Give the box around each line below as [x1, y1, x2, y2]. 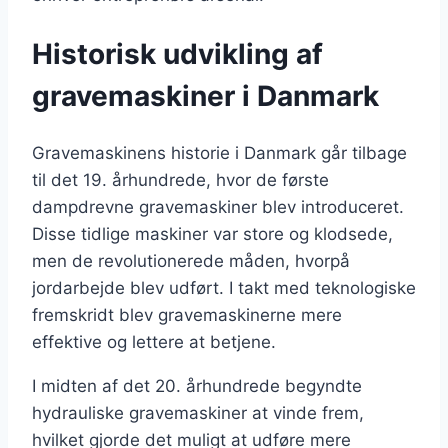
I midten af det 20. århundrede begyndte [32, 375, 362, 396]
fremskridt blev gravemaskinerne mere [32, 304, 342, 325]
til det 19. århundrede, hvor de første [32, 169, 329, 190]
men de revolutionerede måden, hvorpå [32, 250, 350, 271]
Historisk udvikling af [32, 36, 323, 71]
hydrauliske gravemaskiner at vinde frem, [32, 402, 364, 423]
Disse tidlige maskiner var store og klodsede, [32, 223, 393, 244]
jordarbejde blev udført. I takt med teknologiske [32, 277, 416, 298]
